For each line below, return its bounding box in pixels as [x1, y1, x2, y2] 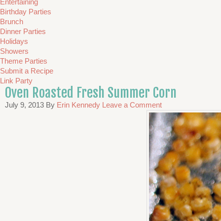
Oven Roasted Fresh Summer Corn [5, 85, 177, 101]
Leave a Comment [102, 101, 162, 109]
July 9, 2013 [5, 101, 44, 109]
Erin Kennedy [57, 101, 100, 109]
